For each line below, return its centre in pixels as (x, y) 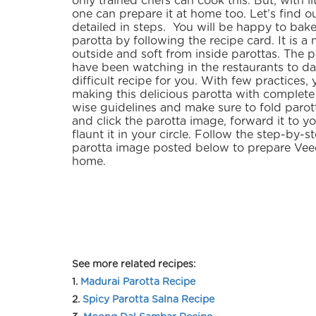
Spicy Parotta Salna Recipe (148, 300)
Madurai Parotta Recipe (138, 282)
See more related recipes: (134, 265)
